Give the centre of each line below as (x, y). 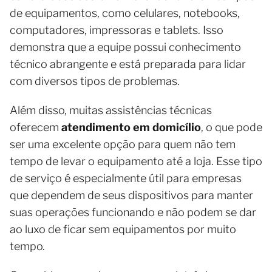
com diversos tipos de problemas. (95, 81)
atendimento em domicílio (131, 127)
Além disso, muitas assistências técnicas (111, 110)
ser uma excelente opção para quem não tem (123, 144)
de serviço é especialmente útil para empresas (126, 178)
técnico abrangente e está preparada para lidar (128, 64)
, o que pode (232, 127)
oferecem (36, 127)
